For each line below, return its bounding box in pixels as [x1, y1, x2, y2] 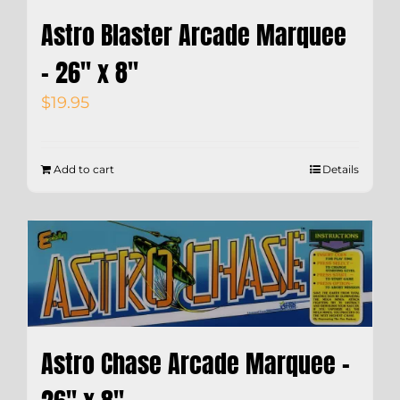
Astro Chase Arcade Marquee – [41, 344, 350, 382]
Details [322, 162, 359, 176]
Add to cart [54, 162, 114, 176]
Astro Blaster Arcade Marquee [41, 15, 346, 54]
